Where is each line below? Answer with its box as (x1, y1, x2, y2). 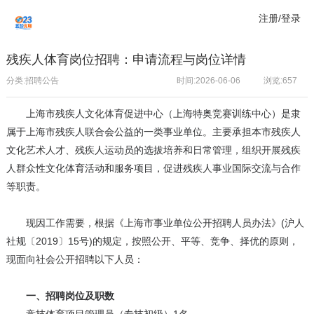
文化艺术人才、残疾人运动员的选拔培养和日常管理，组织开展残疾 (6, 144, 301, 156)
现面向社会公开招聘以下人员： (6, 254, 144, 266)
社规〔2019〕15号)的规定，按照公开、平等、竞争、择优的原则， (6, 235, 299, 247)
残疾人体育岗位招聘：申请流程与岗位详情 (6, 53, 246, 67)
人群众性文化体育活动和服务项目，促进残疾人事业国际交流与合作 (6, 163, 301, 175)
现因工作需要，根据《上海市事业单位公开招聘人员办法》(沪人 (6, 217, 304, 229)
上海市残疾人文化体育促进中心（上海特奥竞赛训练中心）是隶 (6, 108, 301, 120)
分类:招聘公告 (6, 76, 59, 86)
